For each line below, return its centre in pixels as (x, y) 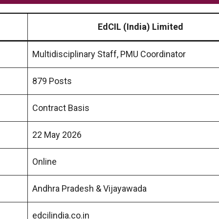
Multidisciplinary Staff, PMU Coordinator (109, 54)
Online (44, 161)
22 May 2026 (57, 134)
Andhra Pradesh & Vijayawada (89, 188)
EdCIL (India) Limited (140, 26)
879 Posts (52, 81)
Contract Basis (61, 108)
